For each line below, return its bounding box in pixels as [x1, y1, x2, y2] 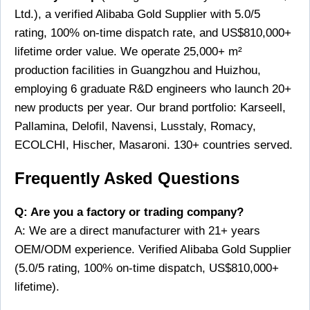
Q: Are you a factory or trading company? [15, 206, 244, 219]
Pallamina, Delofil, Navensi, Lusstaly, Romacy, [15, 120, 256, 134]
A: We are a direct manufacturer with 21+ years [15, 224, 260, 238]
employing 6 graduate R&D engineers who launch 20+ [15, 82, 291, 96]
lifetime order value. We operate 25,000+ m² [15, 45, 242, 59]
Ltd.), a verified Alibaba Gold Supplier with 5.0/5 [15, 8, 260, 21]
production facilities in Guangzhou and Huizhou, [15, 64, 261, 77]
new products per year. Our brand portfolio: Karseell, [15, 101, 286, 115]
